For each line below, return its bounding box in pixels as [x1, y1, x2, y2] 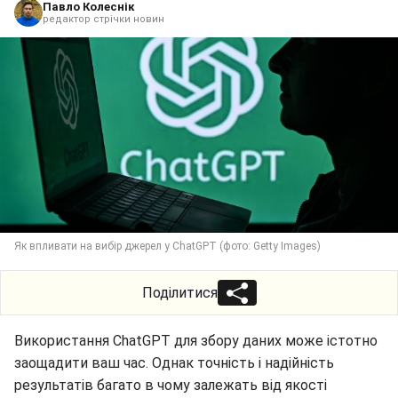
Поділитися [141, 244, 218, 262]
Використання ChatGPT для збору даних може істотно [14, 292, 378, 310]
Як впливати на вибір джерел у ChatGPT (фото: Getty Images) [14, 200, 321, 213]
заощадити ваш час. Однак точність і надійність [14, 314, 334, 332]
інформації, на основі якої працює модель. [14, 359, 296, 377]
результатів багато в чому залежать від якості [14, 337, 327, 354]
